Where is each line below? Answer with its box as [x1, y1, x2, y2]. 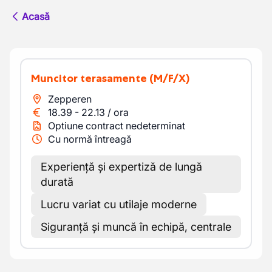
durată [41, 175, 73, 188]
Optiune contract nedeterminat [48, 120, 185, 132]
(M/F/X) [149, 72, 189, 85]
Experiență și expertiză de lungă [41, 160, 202, 173]
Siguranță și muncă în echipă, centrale [41, 220, 231, 233]
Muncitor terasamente [40, 72, 147, 85]
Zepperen [48, 93, 92, 105]
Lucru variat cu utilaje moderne [41, 198, 197, 211]
